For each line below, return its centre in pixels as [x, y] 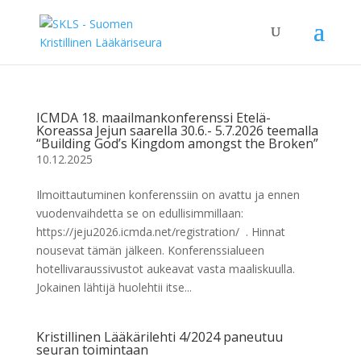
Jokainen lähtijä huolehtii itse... [114, 287]
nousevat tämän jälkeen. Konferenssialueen [150, 250]
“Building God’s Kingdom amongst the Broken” [177, 143]
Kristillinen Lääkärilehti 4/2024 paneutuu [159, 337]
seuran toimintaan [92, 350]
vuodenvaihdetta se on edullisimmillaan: [141, 213]
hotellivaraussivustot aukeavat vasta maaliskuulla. [165, 269]
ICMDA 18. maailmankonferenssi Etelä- [153, 118]
